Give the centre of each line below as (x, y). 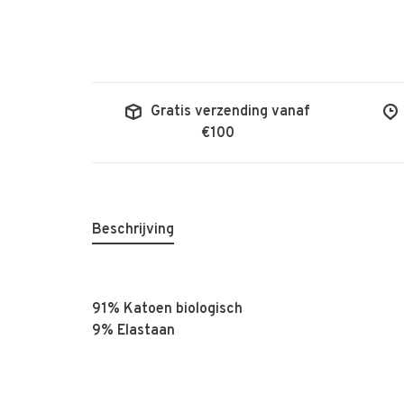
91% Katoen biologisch (167, 309)
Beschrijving (133, 230)
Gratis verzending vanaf (230, 112)
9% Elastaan (133, 331)
